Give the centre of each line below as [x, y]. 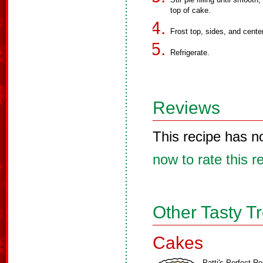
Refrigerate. [190, 53]
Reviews [186, 108]
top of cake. [190, 10]
